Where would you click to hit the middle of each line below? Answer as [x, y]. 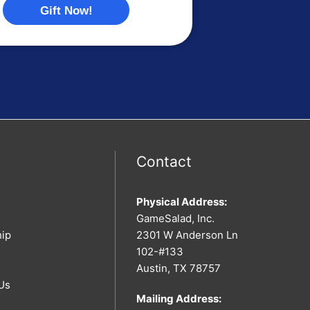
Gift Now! [66, 10]
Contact [164, 161]
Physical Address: [182, 202]
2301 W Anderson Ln [187, 235]
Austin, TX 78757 [179, 268]
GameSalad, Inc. [175, 219]
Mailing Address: [179, 298]
